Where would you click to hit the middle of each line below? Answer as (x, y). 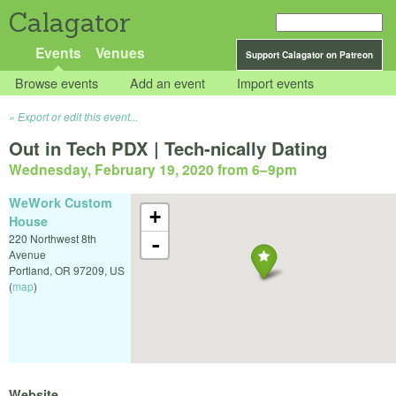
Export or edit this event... (78, 117)
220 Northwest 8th (53, 238)
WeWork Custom (61, 202)
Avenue (27, 254)
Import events (276, 83)
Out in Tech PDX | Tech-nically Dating (168, 148)
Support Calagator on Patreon (309, 55)
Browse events (57, 83)
